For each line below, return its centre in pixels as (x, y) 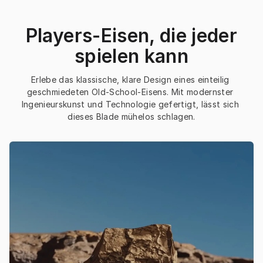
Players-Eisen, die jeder (131, 36)
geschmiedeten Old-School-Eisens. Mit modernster (130, 92)
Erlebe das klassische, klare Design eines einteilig (130, 80)
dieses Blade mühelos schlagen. (131, 117)
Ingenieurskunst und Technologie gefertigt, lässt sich (130, 104)
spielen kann (131, 56)
